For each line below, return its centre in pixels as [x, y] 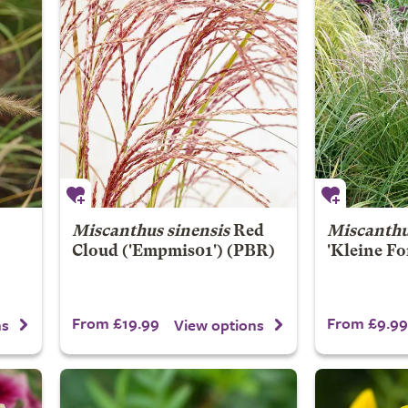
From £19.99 [115, 323]
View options [219, 324]
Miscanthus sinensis [150, 232]
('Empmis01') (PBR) [196, 252]
